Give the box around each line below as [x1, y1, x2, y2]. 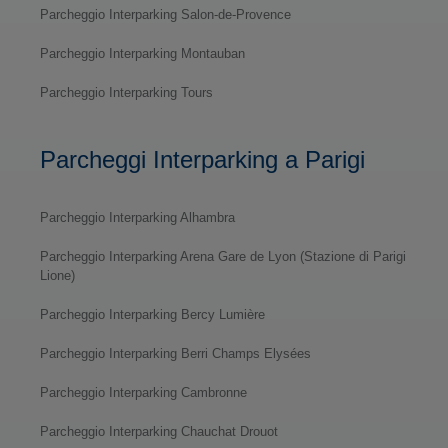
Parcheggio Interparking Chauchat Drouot [40, 423, 278, 439]
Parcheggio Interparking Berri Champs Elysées [40, 345, 311, 361]
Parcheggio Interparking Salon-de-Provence [40, 6, 291, 22]
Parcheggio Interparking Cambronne [40, 384, 247, 400]
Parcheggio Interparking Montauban [40, 45, 245, 61]
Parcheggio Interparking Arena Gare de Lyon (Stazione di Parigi [40, 248, 406, 264]
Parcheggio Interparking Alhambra [40, 209, 235, 225]
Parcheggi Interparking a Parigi [40, 145, 365, 173]
